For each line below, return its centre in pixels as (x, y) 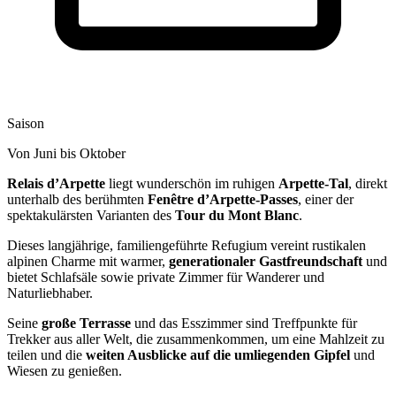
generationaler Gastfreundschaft (266, 261)
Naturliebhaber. (52, 293)
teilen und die (46, 354)
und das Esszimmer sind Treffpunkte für (244, 323)
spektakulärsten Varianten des (91, 215)
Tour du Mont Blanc (237, 215)
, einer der (326, 199)
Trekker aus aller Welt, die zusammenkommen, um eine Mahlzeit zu (196, 339)
